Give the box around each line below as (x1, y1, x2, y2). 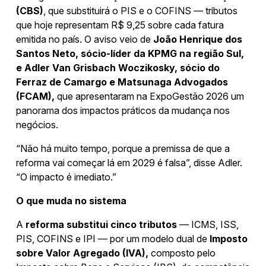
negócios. (16, 118, 58, 131)
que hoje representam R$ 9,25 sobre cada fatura (16, 18, 224, 31)
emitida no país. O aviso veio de (16, 33, 153, 45)
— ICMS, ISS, (177, 218, 239, 230)
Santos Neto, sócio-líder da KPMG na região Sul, (16, 47, 244, 59)
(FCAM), (16, 90, 55, 102)
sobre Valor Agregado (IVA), (16, 246, 148, 259)
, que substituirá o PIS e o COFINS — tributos (43, 4, 237, 17)
